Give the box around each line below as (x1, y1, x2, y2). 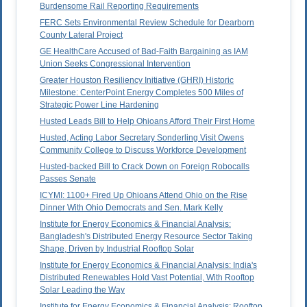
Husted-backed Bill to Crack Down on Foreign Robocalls (40, 162, 249, 172)
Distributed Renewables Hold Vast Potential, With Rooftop (40, 273, 254, 283)
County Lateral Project (40, 30, 123, 40)
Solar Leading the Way (40, 285, 125, 295)
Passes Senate (40, 174, 96, 184)
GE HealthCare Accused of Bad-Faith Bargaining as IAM (40, 47, 248, 57)
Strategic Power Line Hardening (40, 100, 159, 110)
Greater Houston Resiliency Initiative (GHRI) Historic (40, 75, 234, 86)
